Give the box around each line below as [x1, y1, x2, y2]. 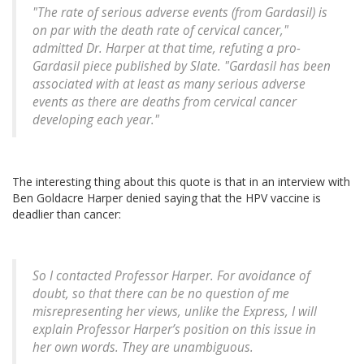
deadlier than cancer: [12, 206, 121, 223]
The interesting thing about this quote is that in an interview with [12, 174, 350, 190]
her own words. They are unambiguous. [32, 339, 253, 357]
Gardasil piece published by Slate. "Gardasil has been [32, 58, 331, 76]
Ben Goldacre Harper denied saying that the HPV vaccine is [12, 190, 321, 206]
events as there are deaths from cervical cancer [32, 93, 297, 111]
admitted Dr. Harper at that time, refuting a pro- [32, 40, 301, 58]
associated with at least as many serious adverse [32, 76, 305, 93]
